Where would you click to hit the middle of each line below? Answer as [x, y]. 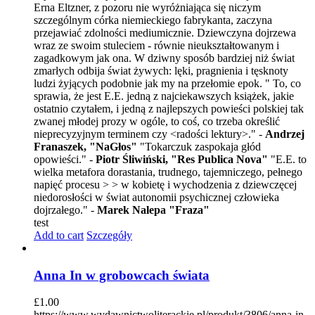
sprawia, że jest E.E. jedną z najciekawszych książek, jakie [164, 96]
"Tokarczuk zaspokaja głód [199, 146]
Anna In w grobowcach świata [122, 275]
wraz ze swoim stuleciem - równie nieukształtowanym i [156, 45]
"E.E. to [287, 159]
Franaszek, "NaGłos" [85, 146]
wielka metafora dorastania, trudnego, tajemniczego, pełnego [168, 172]
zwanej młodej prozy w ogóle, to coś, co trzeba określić [157, 121]
